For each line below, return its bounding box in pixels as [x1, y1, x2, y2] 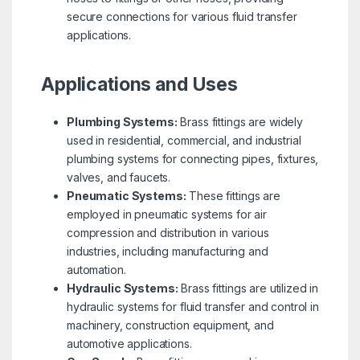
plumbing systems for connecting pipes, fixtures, [66, 151, 319, 166]
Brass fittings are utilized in [178, 280, 319, 295]
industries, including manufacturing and [66, 243, 268, 258]
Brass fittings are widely [177, 114, 303, 129]
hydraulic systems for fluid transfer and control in [66, 299, 319, 313]
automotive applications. [66, 336, 192, 350]
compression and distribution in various [66, 225, 269, 239]
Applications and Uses [40, 72, 239, 96]
